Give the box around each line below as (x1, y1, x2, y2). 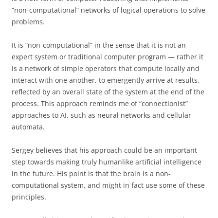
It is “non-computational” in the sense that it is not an (12, 40, 186, 50)
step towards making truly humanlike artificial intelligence (12, 157, 201, 166)
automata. (12, 122, 45, 131)
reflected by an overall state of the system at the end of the (12, 87, 204, 96)
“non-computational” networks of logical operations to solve (12, 5, 205, 15)
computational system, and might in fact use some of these (12, 181, 205, 190)
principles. (12, 192, 46, 201)
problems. (12, 17, 45, 26)
